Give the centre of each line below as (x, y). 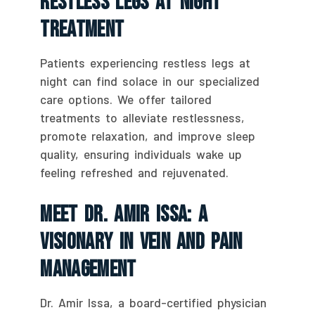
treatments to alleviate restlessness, (143, 118)
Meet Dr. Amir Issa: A (124, 215)
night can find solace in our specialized (150, 81)
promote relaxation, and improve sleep (148, 136)
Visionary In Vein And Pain (141, 243)
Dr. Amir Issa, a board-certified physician (154, 303)
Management (88, 270)
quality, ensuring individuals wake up (141, 154)
